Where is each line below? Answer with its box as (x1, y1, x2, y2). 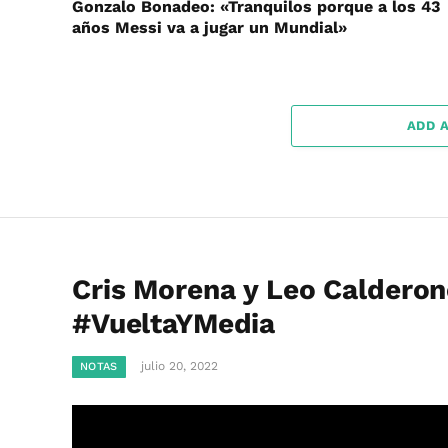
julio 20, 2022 (140, 359, 218, 374)
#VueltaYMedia (72, 307, 276, 341)
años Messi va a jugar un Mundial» (72, 18, 347, 38)
